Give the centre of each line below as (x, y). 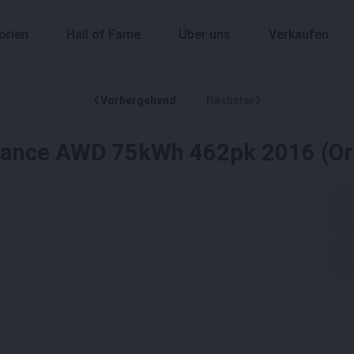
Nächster (230, 100)
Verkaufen (299, 35)
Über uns (205, 35)
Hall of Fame (104, 35)
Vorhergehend (138, 100)
